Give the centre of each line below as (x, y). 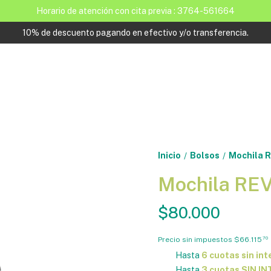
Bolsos (204, 155)
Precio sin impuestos (196, 239)
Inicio (169, 155)
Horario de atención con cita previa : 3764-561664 (135, 11)
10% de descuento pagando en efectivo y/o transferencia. (135, 33)
